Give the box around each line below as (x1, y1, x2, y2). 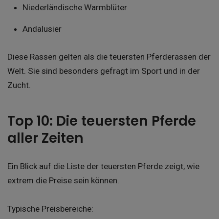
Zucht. (7, 80, 31, 90)
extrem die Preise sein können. (7, 175, 119, 185)
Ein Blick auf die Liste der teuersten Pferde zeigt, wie (7, 161, 199, 171)
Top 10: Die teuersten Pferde (7, 111, 196, 131)
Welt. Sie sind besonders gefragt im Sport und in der (7, 66, 200, 76)
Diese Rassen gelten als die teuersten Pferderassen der (7, 51, 211, 62)
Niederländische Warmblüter (22, 2, 127, 13)
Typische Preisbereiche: (7, 203, 93, 214)
